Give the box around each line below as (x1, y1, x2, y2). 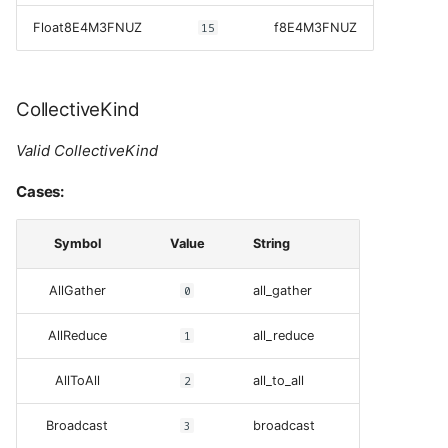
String (253, 235, 290, 251)
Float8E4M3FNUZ (33, 20, 142, 35)
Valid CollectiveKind (16, 140, 158, 160)
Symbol (53, 235, 101, 251)
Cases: (16, 181, 65, 201)
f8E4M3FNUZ (274, 20, 357, 35)
